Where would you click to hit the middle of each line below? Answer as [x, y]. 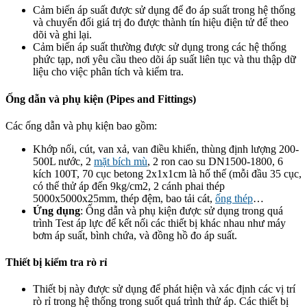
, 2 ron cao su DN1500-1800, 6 [215, 161]
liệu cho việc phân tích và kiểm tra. [108, 72]
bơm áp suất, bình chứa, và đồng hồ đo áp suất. [135, 235]
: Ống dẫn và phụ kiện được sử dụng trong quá [182, 210]
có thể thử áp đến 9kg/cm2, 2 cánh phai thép [129, 186]
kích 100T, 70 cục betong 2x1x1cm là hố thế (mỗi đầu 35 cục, [167, 173]
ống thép [234, 198]
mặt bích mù [121, 161]
